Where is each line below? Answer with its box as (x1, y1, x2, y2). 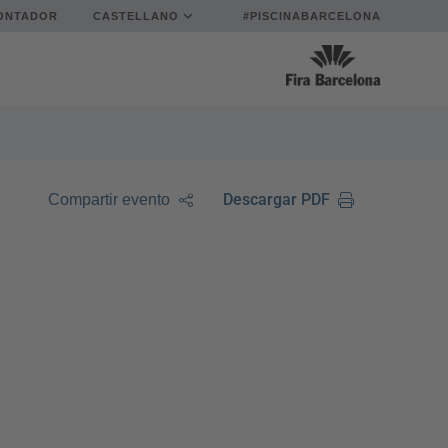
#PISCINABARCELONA (239, 10, 381, 22)
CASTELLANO (93, 10, 183, 22)
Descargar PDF (223, 190, 330, 209)
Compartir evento (48, 191, 170, 208)
